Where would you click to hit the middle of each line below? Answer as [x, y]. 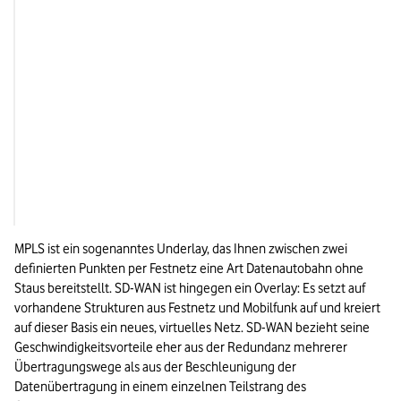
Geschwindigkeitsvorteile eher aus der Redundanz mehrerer [181, 348]
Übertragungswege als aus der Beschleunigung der [155, 367]
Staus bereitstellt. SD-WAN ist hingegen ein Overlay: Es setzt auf [190, 289]
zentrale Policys [86, 74]
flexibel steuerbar [334, 197]
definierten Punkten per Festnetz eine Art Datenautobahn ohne [189, 269]
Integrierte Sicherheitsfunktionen [134, 34]
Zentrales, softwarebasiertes [120, 178]
